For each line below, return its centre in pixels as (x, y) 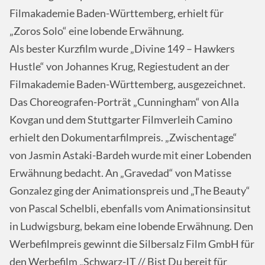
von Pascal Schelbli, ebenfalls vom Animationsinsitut (130, 208)
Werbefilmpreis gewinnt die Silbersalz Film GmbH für (132, 244)
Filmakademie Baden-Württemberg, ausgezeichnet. (127, 84)
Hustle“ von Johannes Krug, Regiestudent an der (119, 66)
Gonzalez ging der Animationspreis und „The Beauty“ (130, 190)
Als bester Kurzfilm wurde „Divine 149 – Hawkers (122, 49)
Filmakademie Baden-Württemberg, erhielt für (117, 13)
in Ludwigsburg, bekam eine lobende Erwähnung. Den (131, 226)
